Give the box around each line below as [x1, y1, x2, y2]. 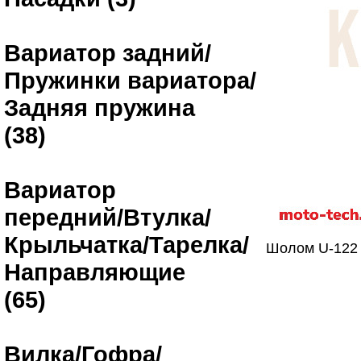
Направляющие [4, 259, 185, 285]
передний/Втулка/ [4, 204, 211, 230]
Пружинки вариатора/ [4, 67, 256, 93]
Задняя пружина [4, 94, 195, 121]
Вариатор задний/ [4, 39, 211, 66]
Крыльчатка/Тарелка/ [4, 231, 249, 258]
